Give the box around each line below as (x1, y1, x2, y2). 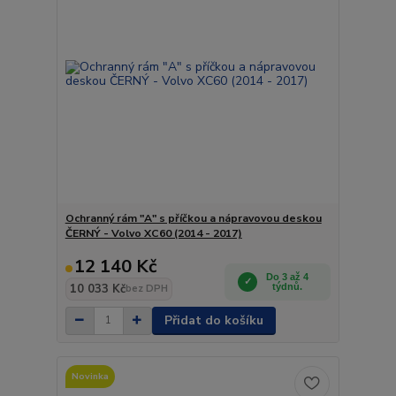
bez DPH (125, 281, 168, 295)
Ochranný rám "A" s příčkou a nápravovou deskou (65, 210, 322, 225)
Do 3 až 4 (266, 270, 309, 282)
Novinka (71, 369, 109, 383)
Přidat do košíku (164, 311, 263, 329)
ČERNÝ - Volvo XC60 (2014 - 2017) (65, 225, 242, 240)
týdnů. (272, 280, 303, 292)
